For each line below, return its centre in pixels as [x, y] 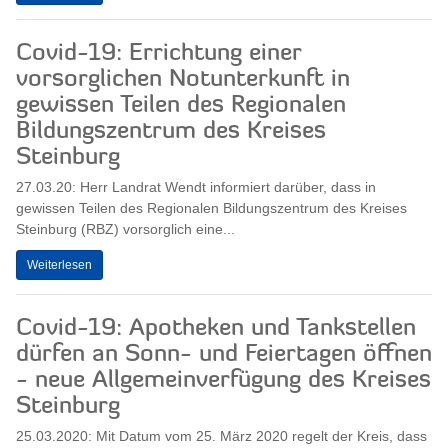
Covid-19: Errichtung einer [158, 53]
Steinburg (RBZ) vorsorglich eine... [125, 228]
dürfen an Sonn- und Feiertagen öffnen [224, 355]
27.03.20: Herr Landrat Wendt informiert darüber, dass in [196, 186]
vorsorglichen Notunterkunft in [183, 79]
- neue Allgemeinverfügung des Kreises [223, 381]
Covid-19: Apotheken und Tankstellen [216, 329]
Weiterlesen [59, 265]
